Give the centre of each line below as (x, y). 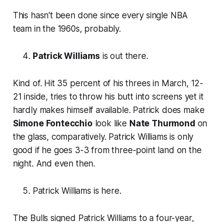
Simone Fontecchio (53, 124)
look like (111, 124)
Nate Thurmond (162, 124)
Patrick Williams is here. (77, 191)
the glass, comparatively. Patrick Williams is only (103, 137)
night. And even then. (54, 164)
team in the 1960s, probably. (67, 29)
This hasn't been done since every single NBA (100, 16)
